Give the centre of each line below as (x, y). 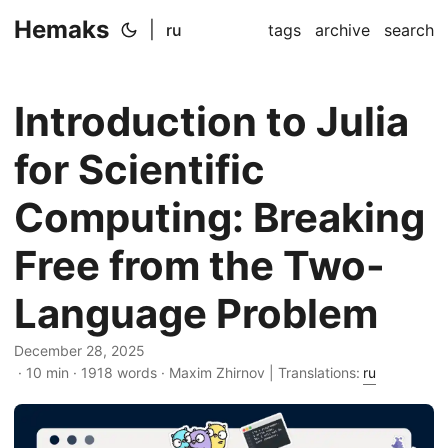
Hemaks (61, 29)
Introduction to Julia (211, 121)
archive (342, 30)
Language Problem (196, 313)
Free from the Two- (199, 265)
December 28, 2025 (79, 350)
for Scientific (139, 169)
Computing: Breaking (219, 217)
